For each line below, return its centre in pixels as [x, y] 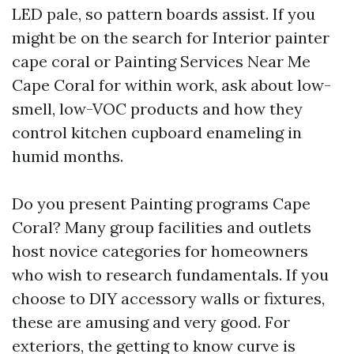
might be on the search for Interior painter [171, 38]
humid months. [68, 156]
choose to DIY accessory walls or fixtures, [168, 298]
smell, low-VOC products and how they [157, 109]
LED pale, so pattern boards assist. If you [164, 14]
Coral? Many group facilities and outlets [162, 227]
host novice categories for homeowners [160, 251]
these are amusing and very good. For [151, 322]
